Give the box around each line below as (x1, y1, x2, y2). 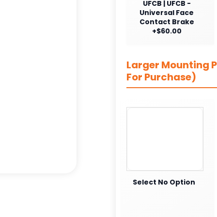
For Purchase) (126, 70, 196, 84)
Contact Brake (139, 16, 194, 27)
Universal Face (139, 7, 194, 17)
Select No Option (132, 177, 195, 187)
